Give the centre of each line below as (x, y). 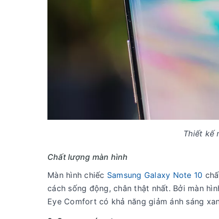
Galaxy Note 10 (173, 175)
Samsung (125, 175)
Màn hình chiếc (77, 175)
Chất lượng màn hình (88, 157)
